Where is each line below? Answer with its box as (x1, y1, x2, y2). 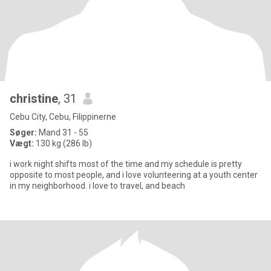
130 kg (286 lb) (34, 139, 92, 148)
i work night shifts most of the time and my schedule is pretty (10, 159, 242, 169)
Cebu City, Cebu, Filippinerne (10, 112, 116, 122)
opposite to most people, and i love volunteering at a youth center (10, 170, 258, 180)
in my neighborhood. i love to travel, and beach (162, 181, 185, 191)
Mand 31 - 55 (37, 128, 88, 137)
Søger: (10, 128, 37, 137)
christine (10, 91, 58, 106)
